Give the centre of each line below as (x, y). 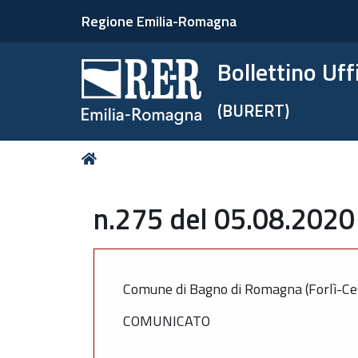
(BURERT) (254, 110)
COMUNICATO (167, 321)
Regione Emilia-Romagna (159, 21)
